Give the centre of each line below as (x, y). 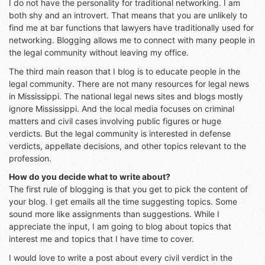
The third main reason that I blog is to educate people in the (125, 71)
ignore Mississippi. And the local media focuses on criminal (122, 108)
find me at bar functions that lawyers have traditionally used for (131, 28)
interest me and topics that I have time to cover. (101, 239)
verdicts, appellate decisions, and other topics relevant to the (127, 146)
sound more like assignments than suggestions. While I (114, 214)
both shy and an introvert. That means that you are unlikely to (128, 15)
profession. (30, 158)
